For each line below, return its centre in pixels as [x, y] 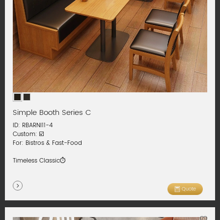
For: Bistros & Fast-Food [48, 143]
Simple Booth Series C [52, 113]
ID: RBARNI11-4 [33, 126]
